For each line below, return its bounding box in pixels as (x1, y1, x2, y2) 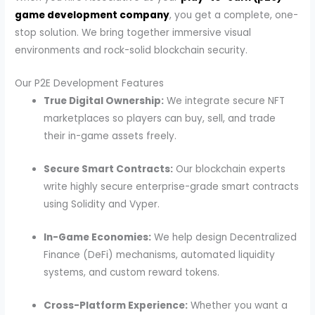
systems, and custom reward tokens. (44, 265, 220, 279)
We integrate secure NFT (164, 94, 285, 108)
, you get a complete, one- (169, 8, 299, 22)
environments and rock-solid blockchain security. (15, 44, 248, 57)
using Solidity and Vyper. (44, 197, 160, 211)
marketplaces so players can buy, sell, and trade (44, 111, 276, 125)
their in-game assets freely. (44, 129, 177, 143)
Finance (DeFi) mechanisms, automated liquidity (44, 247, 276, 262)
